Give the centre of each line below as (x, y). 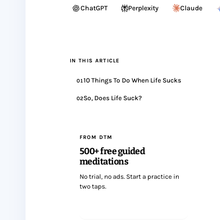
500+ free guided (112, 151)
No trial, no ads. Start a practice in (129, 177)
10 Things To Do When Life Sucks (132, 80)
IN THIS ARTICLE (95, 61)
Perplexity (143, 8)
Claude (191, 8)
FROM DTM (96, 137)
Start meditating (134, 209)
